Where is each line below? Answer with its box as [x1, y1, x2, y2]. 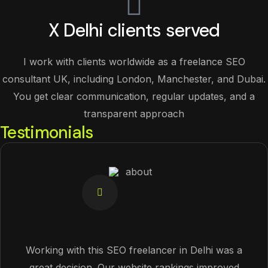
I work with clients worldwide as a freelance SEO [23, 56, 245, 68]
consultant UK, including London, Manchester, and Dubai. [2, 73, 266, 85]
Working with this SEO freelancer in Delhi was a [26, 244, 242, 256]
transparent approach [84, 108, 184, 120]
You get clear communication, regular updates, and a [13, 90, 255, 102]
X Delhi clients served [48, 19, 220, 42]
